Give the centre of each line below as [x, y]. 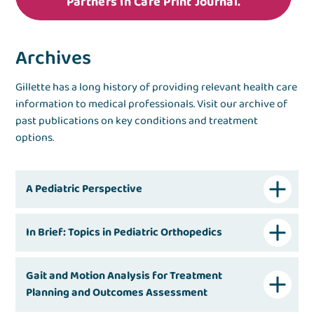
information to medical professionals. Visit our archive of [152, 104]
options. [35, 138]
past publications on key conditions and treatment [137, 121]
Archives [54, 59]
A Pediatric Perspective [84, 189]
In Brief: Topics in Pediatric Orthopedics [124, 233]
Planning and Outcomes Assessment [117, 293]
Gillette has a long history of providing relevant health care [157, 88]
